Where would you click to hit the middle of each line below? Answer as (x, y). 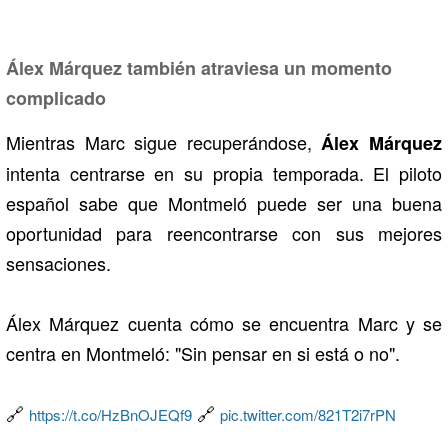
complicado (56, 97)
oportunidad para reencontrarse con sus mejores (224, 232)
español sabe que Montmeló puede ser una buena (224, 202)
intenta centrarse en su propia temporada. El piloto (224, 172)
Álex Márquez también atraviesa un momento (199, 67)
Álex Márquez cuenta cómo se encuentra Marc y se (224, 322)
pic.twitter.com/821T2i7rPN (308, 414)
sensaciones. (58, 262)
